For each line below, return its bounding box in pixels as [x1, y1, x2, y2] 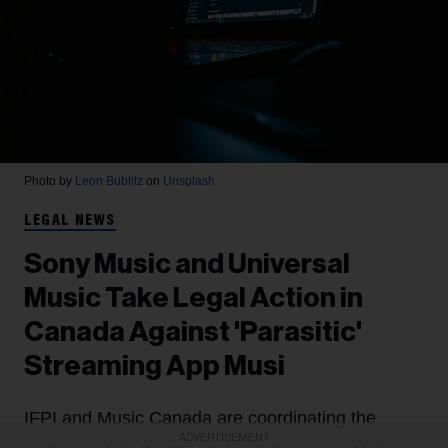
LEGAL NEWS [24, 213, 116, 230]
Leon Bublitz [75, 174, 143, 189]
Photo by [24, 174, 75, 189]
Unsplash [163, 174, 215, 189]
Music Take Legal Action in [24, 284, 363, 313]
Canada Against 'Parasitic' [24, 318, 362, 347]
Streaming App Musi [24, 352, 285, 381]
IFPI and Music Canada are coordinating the [24, 408, 376, 429]
